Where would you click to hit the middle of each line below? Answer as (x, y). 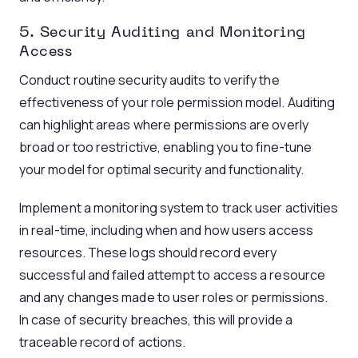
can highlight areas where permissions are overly (164, 125)
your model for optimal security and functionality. (163, 169)
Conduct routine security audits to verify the (149, 80)
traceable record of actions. (103, 342)
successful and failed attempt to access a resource (172, 275)
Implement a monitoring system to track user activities (179, 208)
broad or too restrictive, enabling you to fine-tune (166, 147)
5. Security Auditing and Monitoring (163, 33)
